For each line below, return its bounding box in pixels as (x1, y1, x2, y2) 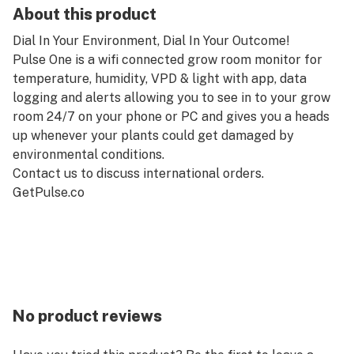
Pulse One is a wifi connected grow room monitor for (13, 52, 322, 67)
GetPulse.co (13, 185, 85, 200)
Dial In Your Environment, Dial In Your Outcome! (13, 33, 290, 48)
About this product (13, 5, 156, 24)
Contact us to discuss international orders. (13, 166, 264, 181)
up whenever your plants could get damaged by (13, 128, 294, 143)
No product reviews (13, 307, 162, 326)
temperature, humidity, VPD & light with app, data (13, 71, 307, 86)
